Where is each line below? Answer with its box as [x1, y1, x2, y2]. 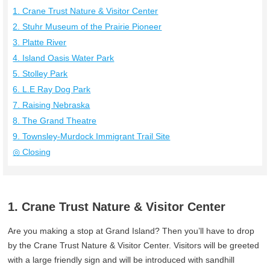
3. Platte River [13, 37, 67, 47]
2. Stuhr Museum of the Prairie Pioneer [13, 21, 162, 31]
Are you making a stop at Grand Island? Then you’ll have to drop [8, 225, 255, 236]
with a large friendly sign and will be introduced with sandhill [8, 254, 235, 265]
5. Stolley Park [13, 68, 68, 78]
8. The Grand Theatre [13, 115, 97, 125]
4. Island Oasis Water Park [13, 52, 115, 63]
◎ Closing [13, 146, 51, 157]
